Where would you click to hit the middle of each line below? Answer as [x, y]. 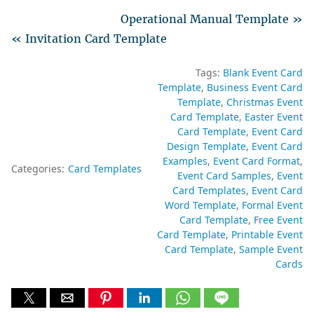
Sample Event [271, 249]
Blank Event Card [263, 73]
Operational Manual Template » [212, 19]
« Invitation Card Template [89, 39]
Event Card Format [257, 161]
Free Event [278, 220]
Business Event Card [255, 87]
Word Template [200, 205]
